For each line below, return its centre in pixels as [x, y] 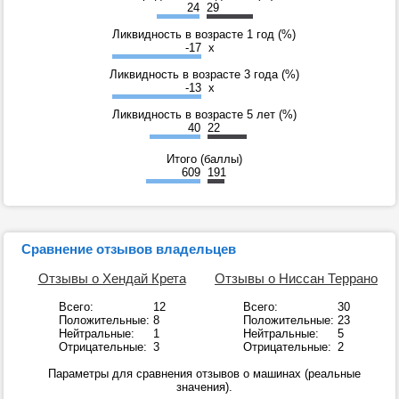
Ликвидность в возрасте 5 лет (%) [204, 115]
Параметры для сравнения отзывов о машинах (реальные [204, 374]
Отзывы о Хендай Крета [112, 279]
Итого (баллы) [204, 159]
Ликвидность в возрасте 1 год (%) [204, 35]
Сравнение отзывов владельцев [129, 249]
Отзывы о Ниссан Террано [296, 279]
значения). [204, 387]
